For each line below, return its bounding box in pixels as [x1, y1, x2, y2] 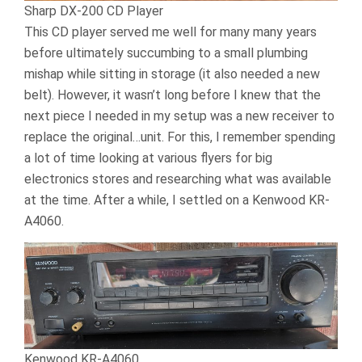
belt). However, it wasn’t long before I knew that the [24, 87, 321, 103]
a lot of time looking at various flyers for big [24, 150, 272, 166]
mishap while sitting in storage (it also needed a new [24, 66, 320, 82]
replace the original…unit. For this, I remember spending [24, 129, 335, 145]
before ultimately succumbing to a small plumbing [24, 45, 308, 61]
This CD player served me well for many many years [24, 24, 317, 40]
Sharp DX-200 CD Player [24, 3, 163, 19]
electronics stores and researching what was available [24, 171, 331, 187]
